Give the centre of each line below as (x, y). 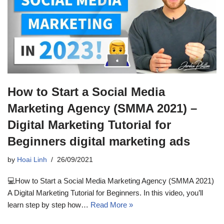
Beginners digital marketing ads (99, 141)
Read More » (112, 205)
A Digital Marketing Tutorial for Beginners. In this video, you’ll (105, 193)
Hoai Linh (32, 160)
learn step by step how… (49, 205)
